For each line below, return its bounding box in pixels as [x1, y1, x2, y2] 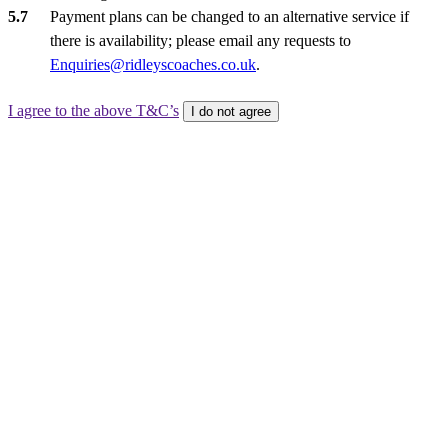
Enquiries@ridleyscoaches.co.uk [50, 55, 256, 73]
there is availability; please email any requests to [50, 31, 351, 49]
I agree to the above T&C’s [8, 101, 179, 119]
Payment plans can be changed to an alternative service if [50, 7, 409, 25]
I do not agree [191, 103, 271, 119]
